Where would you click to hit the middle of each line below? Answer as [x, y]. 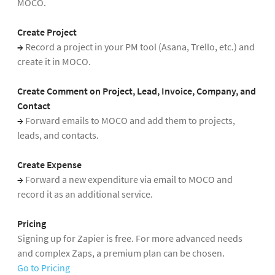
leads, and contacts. [58, 135]
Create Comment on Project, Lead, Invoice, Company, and [137, 91]
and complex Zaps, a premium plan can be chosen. [121, 253]
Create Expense [49, 165]
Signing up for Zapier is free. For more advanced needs [130, 238]
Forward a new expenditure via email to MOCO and [129, 180]
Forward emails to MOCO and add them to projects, [130, 121]
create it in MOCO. [54, 62]
